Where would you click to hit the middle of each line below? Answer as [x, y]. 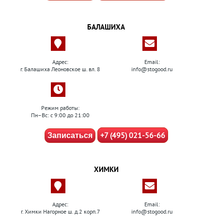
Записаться [70, 135]
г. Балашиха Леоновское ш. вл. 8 [60, 69]
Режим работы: [60, 108]
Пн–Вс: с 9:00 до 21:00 [60, 115]
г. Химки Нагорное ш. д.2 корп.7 [60, 211]
